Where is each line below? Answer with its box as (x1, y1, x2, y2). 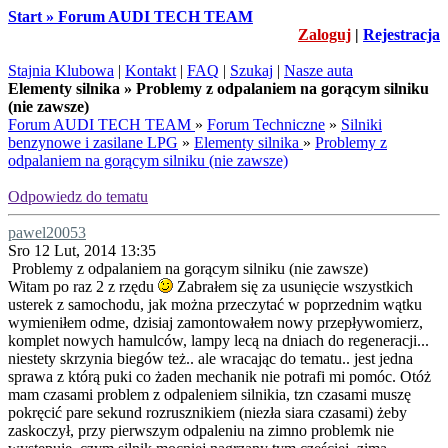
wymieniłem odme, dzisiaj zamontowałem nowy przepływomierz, (8, 314, 423, 331)
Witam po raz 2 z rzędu (8, 278, 158, 295)
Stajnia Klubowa (8, 62, 114, 79)
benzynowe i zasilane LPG (8, 134, 178, 151)
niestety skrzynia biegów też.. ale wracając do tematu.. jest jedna (8, 350, 413, 367)
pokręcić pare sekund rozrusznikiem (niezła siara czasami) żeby (8, 404, 407, 421)
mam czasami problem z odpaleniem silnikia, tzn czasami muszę (8, 386, 411, 403)
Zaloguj (298, 26, 351, 43)
